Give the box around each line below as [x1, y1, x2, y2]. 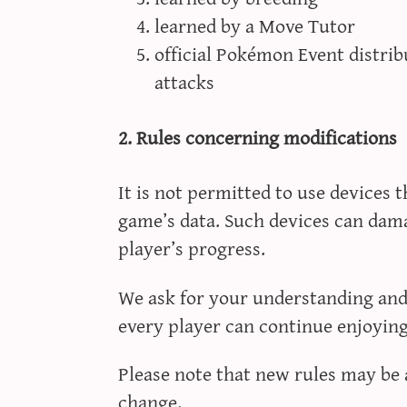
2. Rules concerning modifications [117, 118, 397, 154]
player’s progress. [117, 230, 265, 266]
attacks [154, 63, 214, 99]
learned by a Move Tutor [154, 6, 355, 43]
